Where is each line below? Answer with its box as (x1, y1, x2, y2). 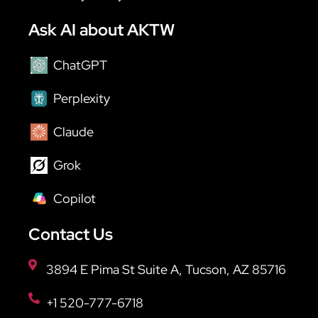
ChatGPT (53, 57, 107, 74)
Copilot (53, 190, 96, 207)
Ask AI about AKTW (28, 19, 175, 41)
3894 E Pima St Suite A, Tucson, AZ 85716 (46, 261, 286, 278)
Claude (53, 124, 94, 141)
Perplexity (53, 90, 110, 107)
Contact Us (28, 224, 113, 246)
